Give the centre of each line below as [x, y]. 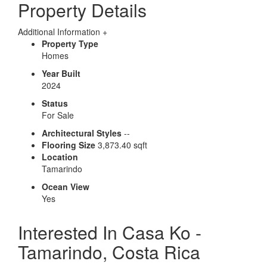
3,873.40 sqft [122, 145]
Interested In [70, 232]
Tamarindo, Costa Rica [109, 252]
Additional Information [59, 32]
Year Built [61, 74]
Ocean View [66, 187]
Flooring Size [69, 145]
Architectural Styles [82, 133]
